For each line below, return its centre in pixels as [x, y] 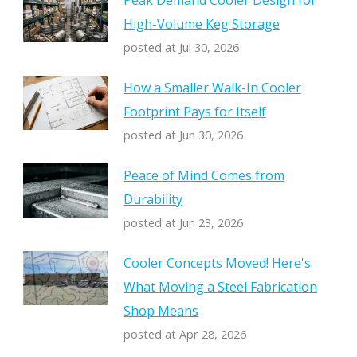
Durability [153, 200]
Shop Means [161, 311]
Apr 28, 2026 [212, 335]
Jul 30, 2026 [209, 48]
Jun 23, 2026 [211, 223]
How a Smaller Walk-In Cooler [212, 88]
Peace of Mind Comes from [204, 176]
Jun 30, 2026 [211, 135]
